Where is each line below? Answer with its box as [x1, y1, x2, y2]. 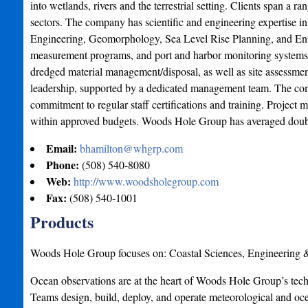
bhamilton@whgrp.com [79, 141, 183, 155]
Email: [45, 140, 80, 156]
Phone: [45, 157, 82, 173]
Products [30, 210, 93, 234]
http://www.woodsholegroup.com [73, 174, 219, 188]
